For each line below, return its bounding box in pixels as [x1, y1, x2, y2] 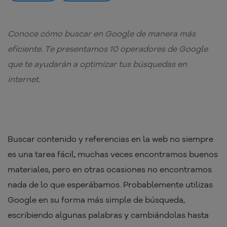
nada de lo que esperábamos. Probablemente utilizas [8, 179, 213, 190]
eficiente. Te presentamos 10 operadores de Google [8, 43, 208, 54]
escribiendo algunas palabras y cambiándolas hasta [8, 209, 209, 220]
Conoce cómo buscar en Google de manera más [8, 28, 196, 39]
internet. [8, 73, 40, 84]
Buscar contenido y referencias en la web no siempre [8, 133, 213, 144]
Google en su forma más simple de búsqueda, [8, 194, 185, 205]
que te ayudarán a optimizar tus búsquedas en [8, 58, 187, 69]
